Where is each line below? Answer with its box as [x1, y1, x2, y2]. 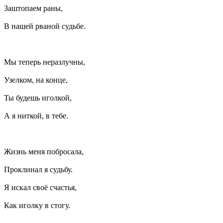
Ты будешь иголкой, [4, 94, 72, 103]
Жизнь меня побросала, [4, 147, 84, 156]
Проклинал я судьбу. [4, 165, 73, 174]
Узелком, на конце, [4, 76, 68, 85]
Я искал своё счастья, [4, 183, 77, 192]
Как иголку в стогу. [4, 201, 70, 210]
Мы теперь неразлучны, [4, 58, 85, 67]
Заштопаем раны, [4, 4, 63, 13]
